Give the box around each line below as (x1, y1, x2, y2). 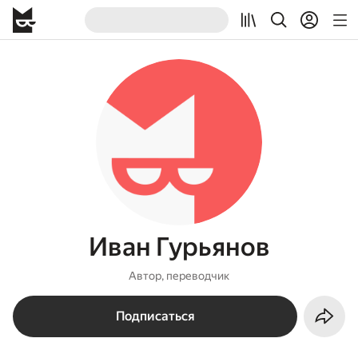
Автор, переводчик (129, 269, 229, 282)
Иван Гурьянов (88, 232, 270, 262)
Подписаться (115, 308, 195, 324)
